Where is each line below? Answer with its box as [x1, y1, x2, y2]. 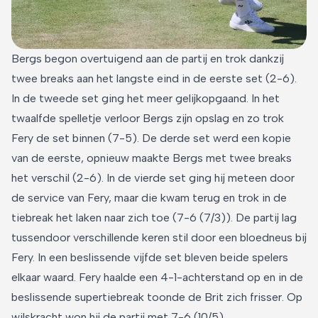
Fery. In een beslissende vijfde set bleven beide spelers [11, 250, 288, 264]
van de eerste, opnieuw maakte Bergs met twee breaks [11, 150, 292, 165]
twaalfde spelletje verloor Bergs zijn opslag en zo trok [11, 111, 284, 125]
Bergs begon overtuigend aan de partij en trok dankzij [11, 51, 284, 65]
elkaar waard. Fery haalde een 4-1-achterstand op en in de [11, 270, 303, 284]
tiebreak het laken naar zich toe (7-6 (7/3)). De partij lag [11, 210, 297, 224]
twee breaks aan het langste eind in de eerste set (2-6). [11, 71, 297, 85]
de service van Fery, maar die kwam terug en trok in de [11, 190, 287, 204]
